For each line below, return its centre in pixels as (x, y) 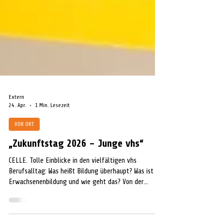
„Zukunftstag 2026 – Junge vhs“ (76, 170)
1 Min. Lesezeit (52, 132)
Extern (16, 124)
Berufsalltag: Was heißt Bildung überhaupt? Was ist (81, 198)
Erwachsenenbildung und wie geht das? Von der (76, 209)
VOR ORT (24, 151)
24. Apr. (17, 132)
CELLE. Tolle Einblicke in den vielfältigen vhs (73, 187)
